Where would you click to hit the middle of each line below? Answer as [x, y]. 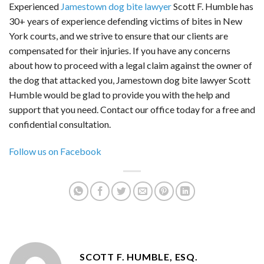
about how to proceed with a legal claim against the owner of [131, 65]
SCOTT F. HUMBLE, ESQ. [139, 256]
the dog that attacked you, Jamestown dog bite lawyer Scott [130, 80]
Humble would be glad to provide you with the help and [119, 94]
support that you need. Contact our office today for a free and [132, 109]
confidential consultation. [60, 124]
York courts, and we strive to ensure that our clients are [118, 35]
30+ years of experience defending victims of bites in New [126, 21]
